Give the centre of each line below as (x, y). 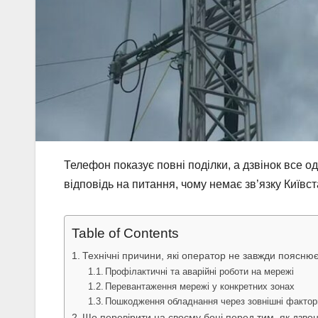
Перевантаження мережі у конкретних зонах (200, 286)
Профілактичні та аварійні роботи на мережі (200, 271)
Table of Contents (125, 233)
